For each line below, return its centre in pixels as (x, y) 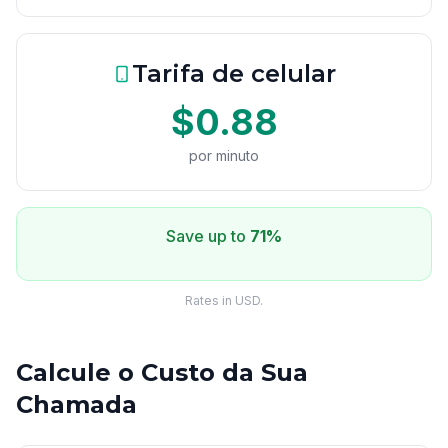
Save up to (208, 236)
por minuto (224, 155)
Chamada (76, 404)
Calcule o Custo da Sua (162, 372)
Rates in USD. (224, 300)
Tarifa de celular (234, 73)
